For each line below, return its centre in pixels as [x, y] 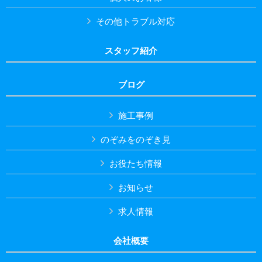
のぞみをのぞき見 [135, 139]
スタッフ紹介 [131, 50]
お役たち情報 [135, 163]
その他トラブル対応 [135, 21]
